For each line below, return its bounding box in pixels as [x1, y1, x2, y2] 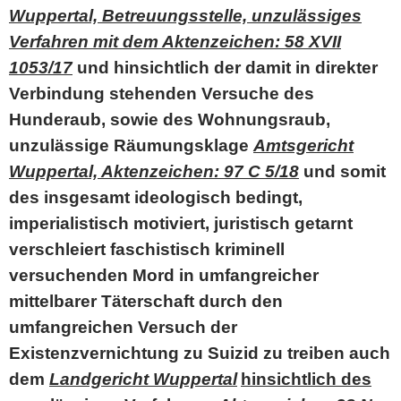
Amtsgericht [253, 136, 354, 155]
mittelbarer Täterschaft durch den [9, 292, 283, 311]
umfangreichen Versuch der [9, 318, 237, 337]
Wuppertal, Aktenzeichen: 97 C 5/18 [9, 162, 299, 181]
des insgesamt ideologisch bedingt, [9, 188, 303, 207]
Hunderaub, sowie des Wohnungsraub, [9, 110, 330, 129]
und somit [299, 162, 386, 181]
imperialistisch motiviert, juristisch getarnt [9, 214, 353, 233]
